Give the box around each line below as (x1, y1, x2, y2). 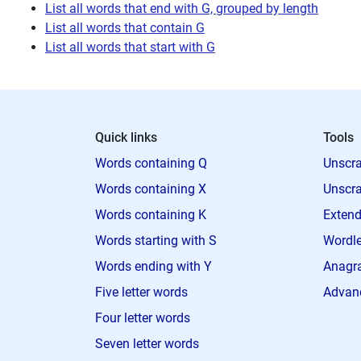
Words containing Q (95, 156, 207, 171)
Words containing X (95, 181, 206, 197)
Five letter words (95, 284, 188, 300)
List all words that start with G (45, 39, 215, 55)
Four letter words (95, 310, 190, 326)
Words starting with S (95, 233, 217, 248)
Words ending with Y (95, 259, 212, 274)
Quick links (95, 130, 157, 145)
